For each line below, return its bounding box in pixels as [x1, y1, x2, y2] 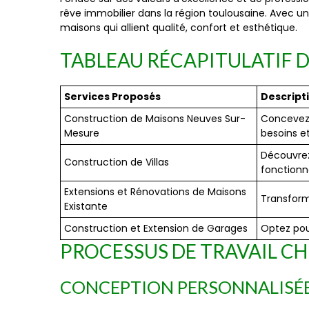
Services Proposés [64, 90, 161, 103]
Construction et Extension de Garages [64, 221, 248, 235]
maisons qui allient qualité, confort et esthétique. [60, 21, 297, 34]
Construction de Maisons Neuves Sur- [64, 112, 246, 126]
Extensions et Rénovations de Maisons [64, 185, 246, 199]
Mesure [64, 126, 99, 140]
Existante [64, 199, 108, 213]
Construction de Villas [64, 155, 169, 169]
